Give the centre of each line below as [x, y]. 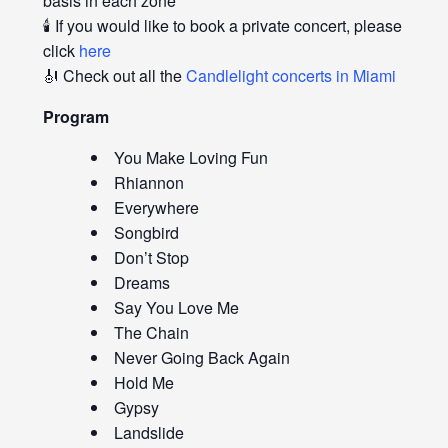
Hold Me [143, 383]
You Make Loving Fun [190, 158]
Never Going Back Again [201, 358]
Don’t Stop [151, 258]
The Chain [151, 333]
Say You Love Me [176, 308]
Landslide [148, 433]
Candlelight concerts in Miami [290, 76]
